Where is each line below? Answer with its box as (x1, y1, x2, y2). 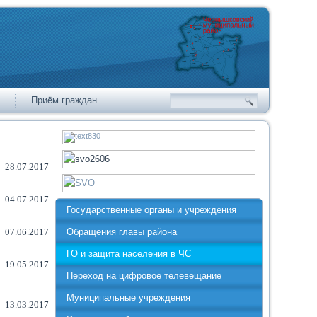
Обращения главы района (67, 226, 178, 237)
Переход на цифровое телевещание (67, 270, 222, 281)
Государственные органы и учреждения (67, 204, 237, 215)
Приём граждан (31, 95, 98, 105)
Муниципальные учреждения (67, 292, 191, 303)
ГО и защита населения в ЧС (67, 248, 192, 259)
